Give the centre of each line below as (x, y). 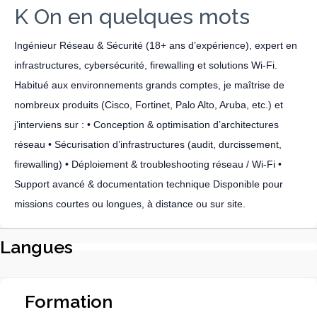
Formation (69, 301)
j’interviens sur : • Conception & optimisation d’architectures (146, 125)
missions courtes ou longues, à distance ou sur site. (130, 204)
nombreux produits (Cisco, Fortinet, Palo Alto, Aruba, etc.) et (149, 105)
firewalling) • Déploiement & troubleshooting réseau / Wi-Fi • (148, 164)
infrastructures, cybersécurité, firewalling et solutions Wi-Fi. (146, 65)
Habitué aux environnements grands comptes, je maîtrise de (149, 85)
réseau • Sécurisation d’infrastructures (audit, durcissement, (148, 144)
